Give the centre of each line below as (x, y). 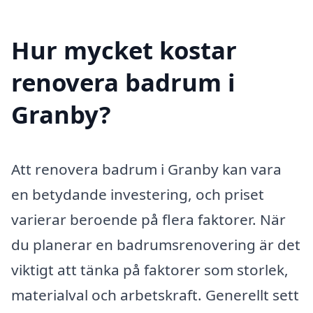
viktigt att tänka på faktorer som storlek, (150, 269)
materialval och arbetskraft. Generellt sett (155, 294)
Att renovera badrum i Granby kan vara (146, 169)
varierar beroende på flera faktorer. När (148, 219)
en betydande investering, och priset (138, 194)
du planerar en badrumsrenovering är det (156, 244)
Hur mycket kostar (124, 50)
